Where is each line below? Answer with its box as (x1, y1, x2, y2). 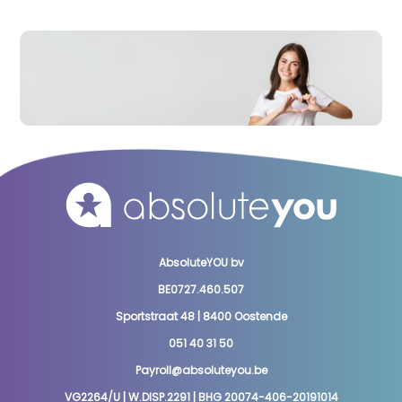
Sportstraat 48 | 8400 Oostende (115, 308, 287, 324)
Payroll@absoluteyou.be (135, 362, 267, 378)
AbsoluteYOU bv (158, 254, 244, 270)
